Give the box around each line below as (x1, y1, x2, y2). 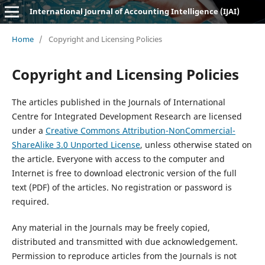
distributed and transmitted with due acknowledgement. (11, 235, 238, 247)
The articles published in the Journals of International (11, 96, 225, 108)
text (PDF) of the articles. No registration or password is (11, 181, 232, 193)
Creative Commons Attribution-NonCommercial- (45, 124, 235, 136)
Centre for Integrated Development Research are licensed (11, 110, 242, 122)
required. (11, 195, 49, 207)
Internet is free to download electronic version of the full (11, 167, 237, 179)
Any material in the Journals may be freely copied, (11, 221, 210, 233)
